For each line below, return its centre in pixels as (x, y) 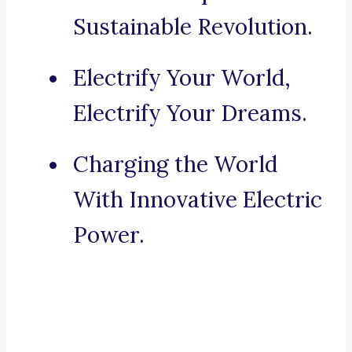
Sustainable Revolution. (193, 27)
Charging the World (175, 165)
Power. (109, 235)
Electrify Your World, (182, 78)
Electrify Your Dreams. (190, 114)
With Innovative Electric (198, 200)
